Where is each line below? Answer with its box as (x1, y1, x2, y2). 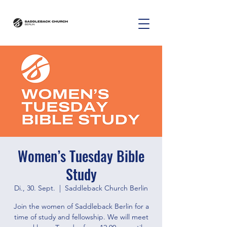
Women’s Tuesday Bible (18, 145, 144, 166)
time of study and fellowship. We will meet (14, 212, 148, 221)
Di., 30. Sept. (14, 183, 55, 193)
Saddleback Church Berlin (65, 183, 148, 193)
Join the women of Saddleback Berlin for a (13, 202, 149, 211)
